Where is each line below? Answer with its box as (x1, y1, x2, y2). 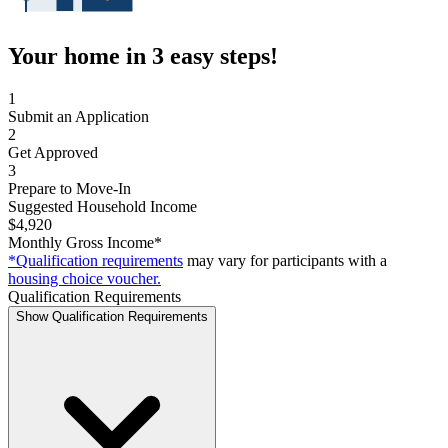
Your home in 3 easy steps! (8, 42, 278, 69)
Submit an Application (8, 107, 149, 125)
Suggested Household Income (8, 197, 197, 215)
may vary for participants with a (187, 251, 387, 269)
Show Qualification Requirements (16, 308, 208, 324)
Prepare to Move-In (8, 179, 131, 197)
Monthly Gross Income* (8, 233, 162, 251)
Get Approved (8, 143, 98, 161)
